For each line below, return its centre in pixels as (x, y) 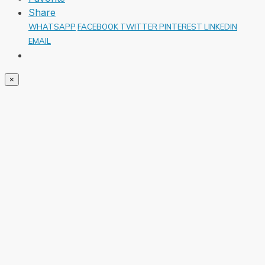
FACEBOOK (99, 26)
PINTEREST (182, 26)
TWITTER (140, 26)
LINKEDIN (221, 26)
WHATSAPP (52, 26)
